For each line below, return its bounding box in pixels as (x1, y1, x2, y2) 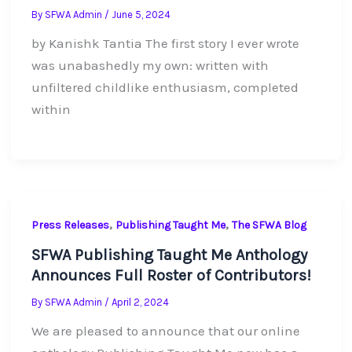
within (31, 101, 71, 118)
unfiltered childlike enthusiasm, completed (31, 79, 299, 96)
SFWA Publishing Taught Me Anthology (31, 246, 307, 265)
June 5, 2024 (111, 9, 170, 21)
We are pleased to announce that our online (31, 323, 300, 339)
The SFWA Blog (231, 218, 306, 232)
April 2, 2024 (111, 296, 169, 309)
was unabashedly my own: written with (31, 57, 269, 74)
